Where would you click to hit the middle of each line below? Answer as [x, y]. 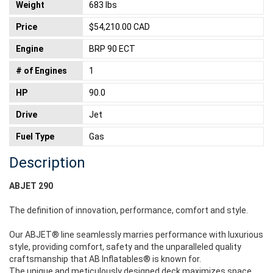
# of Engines [41, 71]
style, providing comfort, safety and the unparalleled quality [125, 247]
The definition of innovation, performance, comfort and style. [129, 210]
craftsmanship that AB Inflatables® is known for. [105, 259]
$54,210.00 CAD [119, 27]
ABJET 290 [31, 186]
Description [47, 163]
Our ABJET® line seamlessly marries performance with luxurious [136, 235]
